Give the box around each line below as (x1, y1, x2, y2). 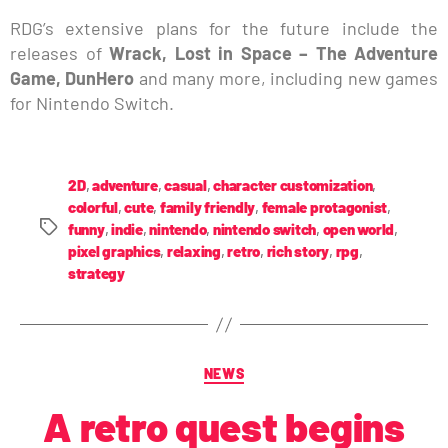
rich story (266, 242, 330, 261)
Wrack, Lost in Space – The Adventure (109, 42, 438, 65)
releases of (10, 42, 109, 65)
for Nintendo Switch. (10, 92, 174, 115)
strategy (68, 264, 125, 283)
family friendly (159, 198, 256, 217)
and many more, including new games (138, 67, 439, 90)
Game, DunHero (10, 67, 139, 90)
